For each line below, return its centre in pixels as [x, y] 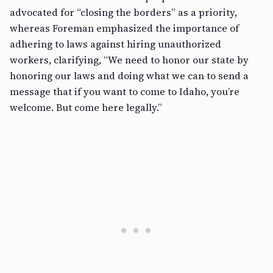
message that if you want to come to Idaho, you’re [125, 91]
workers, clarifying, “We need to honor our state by [129, 60]
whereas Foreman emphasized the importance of [124, 28]
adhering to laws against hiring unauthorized [115, 44]
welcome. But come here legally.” [86, 107]
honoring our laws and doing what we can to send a [129, 76]
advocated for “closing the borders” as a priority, [123, 12]
